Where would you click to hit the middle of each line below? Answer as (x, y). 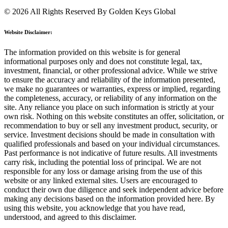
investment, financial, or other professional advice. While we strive (111, 70)
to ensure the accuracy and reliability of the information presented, (110, 79)
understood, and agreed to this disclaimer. (70, 217)
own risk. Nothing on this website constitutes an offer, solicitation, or (114, 116)
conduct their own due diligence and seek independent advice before (114, 189)
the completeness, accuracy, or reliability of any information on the (110, 98)
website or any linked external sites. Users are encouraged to (101, 180)
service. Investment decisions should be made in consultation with (109, 134)
